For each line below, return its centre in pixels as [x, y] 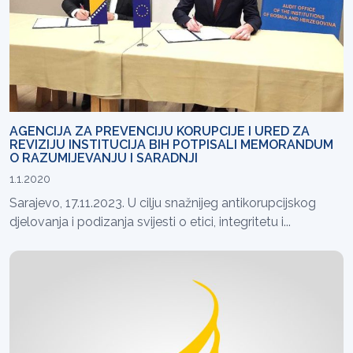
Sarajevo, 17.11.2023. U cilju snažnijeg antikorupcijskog [163, 203]
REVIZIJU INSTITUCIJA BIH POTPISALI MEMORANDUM [171, 145]
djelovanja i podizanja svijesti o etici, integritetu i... [150, 222]
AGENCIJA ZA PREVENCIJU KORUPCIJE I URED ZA [160, 132]
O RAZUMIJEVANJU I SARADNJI [104, 158]
